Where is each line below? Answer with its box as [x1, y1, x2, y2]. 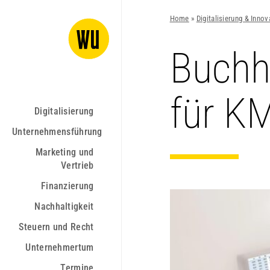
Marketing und [35, 146, 94, 158]
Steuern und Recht [19, 221, 94, 233]
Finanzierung [40, 180, 94, 192]
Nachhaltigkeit [34, 201, 94, 212]
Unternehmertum [25, 242, 94, 253]
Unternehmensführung [12, 126, 102, 137]
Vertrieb [61, 160, 94, 171]
